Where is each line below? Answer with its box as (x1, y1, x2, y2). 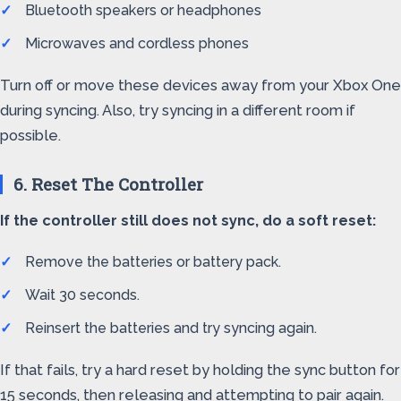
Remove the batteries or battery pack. (25, 253, 281, 270)
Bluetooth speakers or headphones (25, 2, 261, 19)
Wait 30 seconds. (25, 286, 140, 303)
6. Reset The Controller (13, 173, 203, 195)
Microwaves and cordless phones (25, 35, 249, 52)
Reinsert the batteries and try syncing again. (25, 320, 317, 337)
